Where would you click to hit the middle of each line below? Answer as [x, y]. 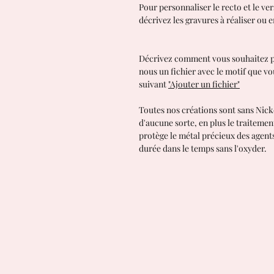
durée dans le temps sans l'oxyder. [203, 149]
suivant [153, 84]
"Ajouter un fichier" [204, 84]
